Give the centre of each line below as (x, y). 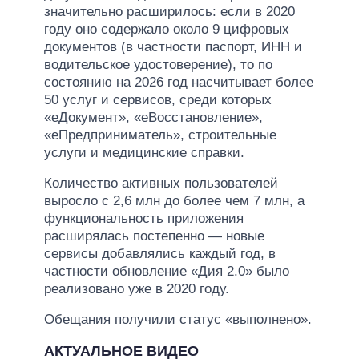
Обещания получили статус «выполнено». (178, 319)
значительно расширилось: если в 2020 (169, 11)
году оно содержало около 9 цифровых (167, 29)
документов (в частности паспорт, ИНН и (173, 46)
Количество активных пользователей (161, 183)
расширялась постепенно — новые (154, 236)
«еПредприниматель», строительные (160, 135)
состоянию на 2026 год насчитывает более (179, 82)
